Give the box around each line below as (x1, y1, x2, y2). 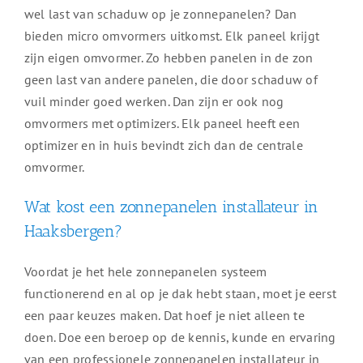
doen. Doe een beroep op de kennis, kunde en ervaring (23, 329, 336, 346)
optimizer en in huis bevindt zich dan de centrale (23, 137, 303, 154)
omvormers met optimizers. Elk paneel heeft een (23, 115, 301, 132)
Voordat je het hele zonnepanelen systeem (23, 263, 267, 280)
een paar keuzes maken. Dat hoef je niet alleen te (23, 307, 305, 324)
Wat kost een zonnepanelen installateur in (23, 197, 318, 217)
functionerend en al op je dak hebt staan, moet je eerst (23, 285, 337, 302)
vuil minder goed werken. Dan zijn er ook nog (23, 93, 284, 110)
